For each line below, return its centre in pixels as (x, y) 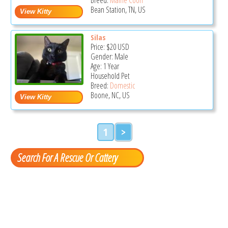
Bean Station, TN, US (118, 9)
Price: (98, 47)
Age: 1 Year (105, 66)
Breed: (100, 85)
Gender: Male (109, 56)
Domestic (122, 85)
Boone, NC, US (110, 95)
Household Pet (110, 76)
